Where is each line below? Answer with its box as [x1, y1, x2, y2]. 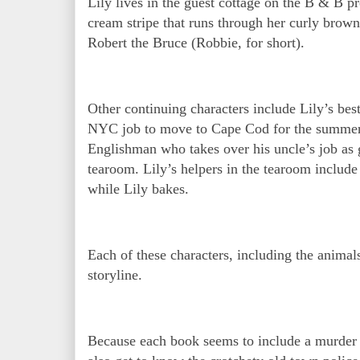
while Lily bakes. [88, 181, 193, 198]
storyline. [88, 267, 146, 284]
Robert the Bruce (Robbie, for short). [88, 35, 305, 51]
